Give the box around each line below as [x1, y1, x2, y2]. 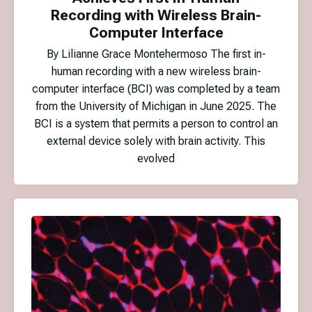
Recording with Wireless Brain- [51, 7, 261, 24]
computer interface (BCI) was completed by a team [32, 82, 280, 96]
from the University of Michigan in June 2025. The [36, 100, 276, 114]
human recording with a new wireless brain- [51, 65, 261, 79]
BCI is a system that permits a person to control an [34, 117, 278, 131]
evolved [137, 152, 175, 166]
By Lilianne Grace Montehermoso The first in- [46, 47, 266, 61]
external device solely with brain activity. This [47, 134, 265, 148]
